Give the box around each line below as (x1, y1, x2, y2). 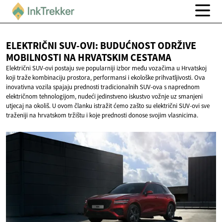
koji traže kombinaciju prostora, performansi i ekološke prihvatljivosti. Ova (6, 73, 205, 82)
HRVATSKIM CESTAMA (78, 51, 171, 64)
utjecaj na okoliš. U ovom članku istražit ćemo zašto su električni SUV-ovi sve (6, 102, 210, 111)
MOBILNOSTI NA (6, 51, 78, 64)
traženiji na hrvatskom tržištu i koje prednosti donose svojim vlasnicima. (6, 111, 198, 120)
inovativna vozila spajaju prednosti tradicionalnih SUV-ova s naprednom (6, 83, 200, 92)
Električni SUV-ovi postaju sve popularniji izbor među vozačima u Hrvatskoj (6, 64, 207, 73)
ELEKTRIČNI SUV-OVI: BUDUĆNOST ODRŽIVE (6, 39, 196, 53)
